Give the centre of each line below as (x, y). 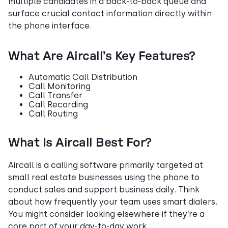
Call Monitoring (60, 87)
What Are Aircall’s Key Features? (102, 57)
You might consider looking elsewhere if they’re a (106, 214)
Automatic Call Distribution (83, 77)
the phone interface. (50, 26)
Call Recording (58, 105)
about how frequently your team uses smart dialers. (113, 202)
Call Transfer (55, 96)
